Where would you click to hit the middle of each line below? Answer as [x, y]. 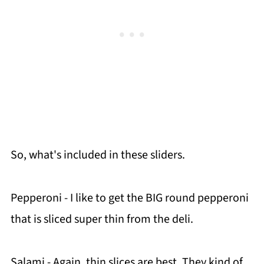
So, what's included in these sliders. [98, 155]
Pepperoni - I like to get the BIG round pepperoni [129, 198]
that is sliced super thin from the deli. [102, 220]
